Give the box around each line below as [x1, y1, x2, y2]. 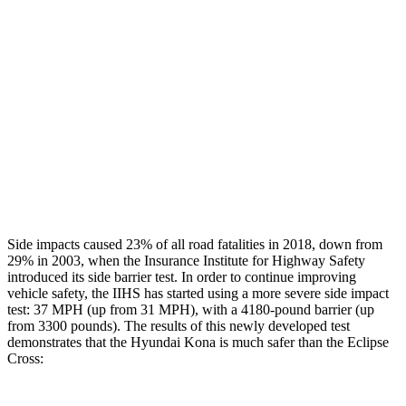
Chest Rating [73, 95, 139, 109]
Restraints [82, 179, 130, 192]
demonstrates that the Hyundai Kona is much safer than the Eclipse [7, 333, 389, 350]
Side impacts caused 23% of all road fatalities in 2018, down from [7, 236, 382, 252]
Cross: [7, 350, 43, 366]
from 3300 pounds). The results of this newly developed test [7, 317, 350, 333]
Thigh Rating [72, 137, 140, 150]
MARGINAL [275, 95, 338, 109]
